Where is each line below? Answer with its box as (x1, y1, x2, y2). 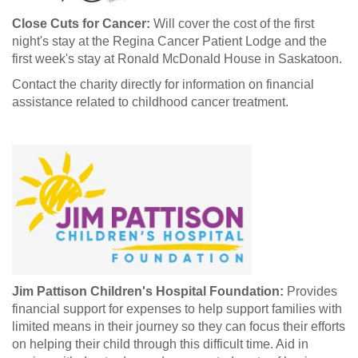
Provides (284, 284, 337, 298)
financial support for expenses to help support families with (12, 301, 342, 316)
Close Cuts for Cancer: (12, 16, 153, 30)
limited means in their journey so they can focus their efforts (12, 319, 345, 333)
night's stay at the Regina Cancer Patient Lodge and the (12, 34, 327, 48)
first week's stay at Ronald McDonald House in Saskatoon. (12, 51, 342, 66)
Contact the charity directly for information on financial (12, 77, 314, 91)
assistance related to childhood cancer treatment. (12, 94, 288, 109)
